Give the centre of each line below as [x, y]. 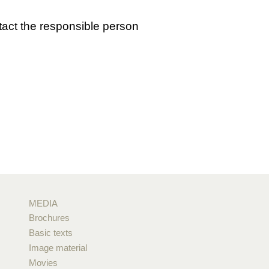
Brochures [49, 218]
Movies [43, 263]
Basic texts [50, 233]
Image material [58, 248]
